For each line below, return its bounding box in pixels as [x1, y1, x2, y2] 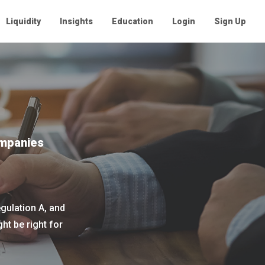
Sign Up [214, 17, 246, 26]
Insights [60, 17, 93, 26]
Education [112, 17, 153, 26]
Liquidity [6, 17, 41, 26]
